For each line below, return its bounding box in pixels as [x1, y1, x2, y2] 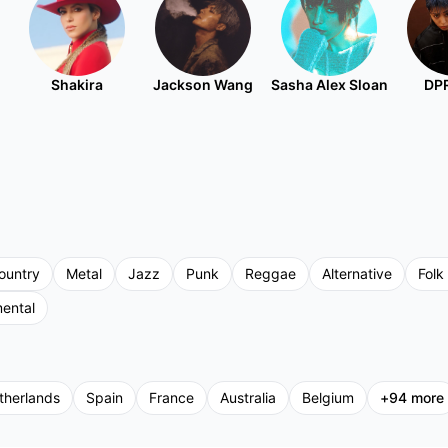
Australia [220, 389, 276, 406]
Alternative [322, 265, 392, 282]
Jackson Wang [153, 76, 253, 93]
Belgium [302, 389, 354, 406]
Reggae [245, 265, 296, 282]
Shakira [51, 76, 103, 93]
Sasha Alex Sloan [270, 76, 388, 93]
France [149, 389, 194, 406]
